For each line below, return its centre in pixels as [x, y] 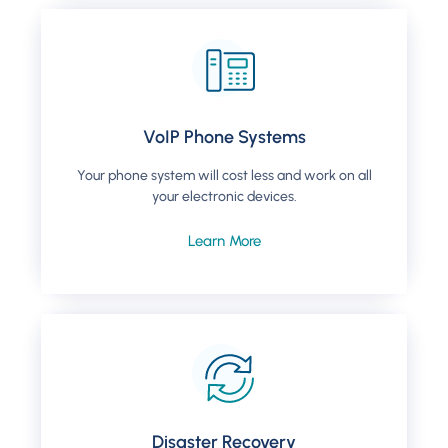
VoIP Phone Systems [224, 137]
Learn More [224, 241]
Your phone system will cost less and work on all [224, 176]
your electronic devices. [224, 197]
